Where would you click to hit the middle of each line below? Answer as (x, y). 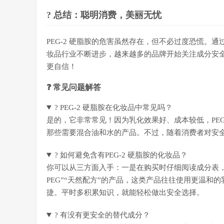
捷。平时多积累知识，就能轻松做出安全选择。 (125, 192)
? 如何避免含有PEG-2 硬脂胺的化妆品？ (121, 155)
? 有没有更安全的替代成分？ (102, 215)
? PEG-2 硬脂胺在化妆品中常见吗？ (113, 107)
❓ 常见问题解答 (74, 87)
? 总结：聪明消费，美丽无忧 (104, 15)
